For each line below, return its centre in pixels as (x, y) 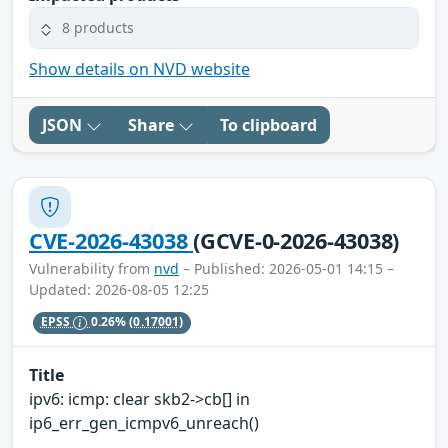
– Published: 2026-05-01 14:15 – (286, 268)
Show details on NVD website (139, 68)
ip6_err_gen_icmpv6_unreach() (144, 423)
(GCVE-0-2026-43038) (296, 240)
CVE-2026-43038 (111, 240)
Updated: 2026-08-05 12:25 (119, 289)
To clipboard (268, 124)
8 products (98, 28)
